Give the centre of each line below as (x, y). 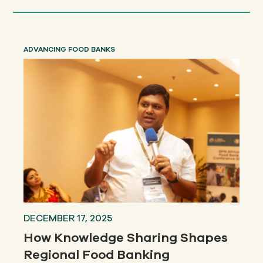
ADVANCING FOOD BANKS (70, 49)
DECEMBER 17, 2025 (68, 218)
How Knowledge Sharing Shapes (126, 237)
